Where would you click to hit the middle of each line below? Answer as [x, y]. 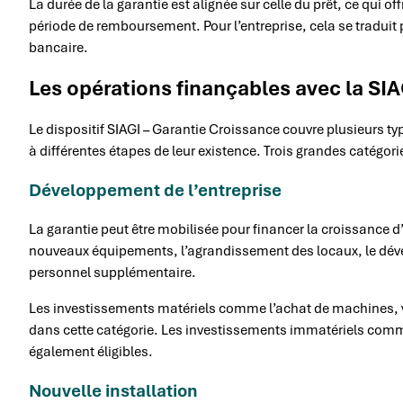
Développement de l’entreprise [155, 190]
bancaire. [58, 47]
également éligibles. [91, 351]
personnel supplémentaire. [112, 272]
